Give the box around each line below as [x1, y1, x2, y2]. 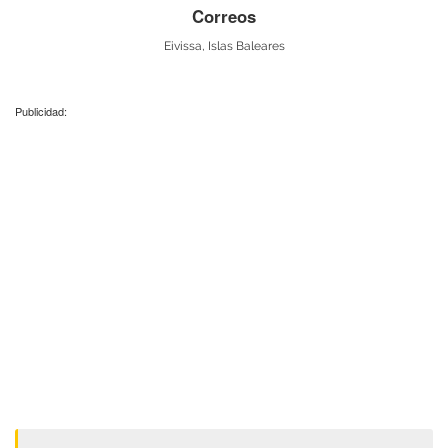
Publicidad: [15, 103, 67, 120]
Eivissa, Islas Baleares [163, 38, 285, 53]
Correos [192, 3, 256, 28]
